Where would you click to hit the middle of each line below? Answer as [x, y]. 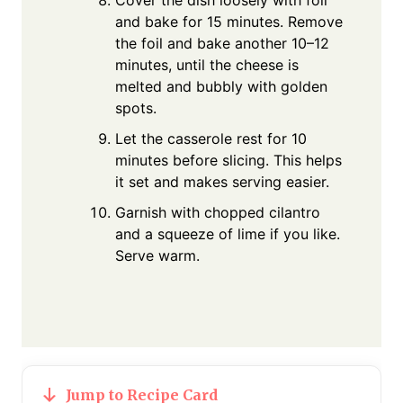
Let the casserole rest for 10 [211, 138]
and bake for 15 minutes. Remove [229, 21]
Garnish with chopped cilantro [218, 212]
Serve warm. [157, 255]
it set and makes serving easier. [222, 181]
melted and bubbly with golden [221, 86]
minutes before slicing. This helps [228, 160]
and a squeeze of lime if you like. [228, 233]
